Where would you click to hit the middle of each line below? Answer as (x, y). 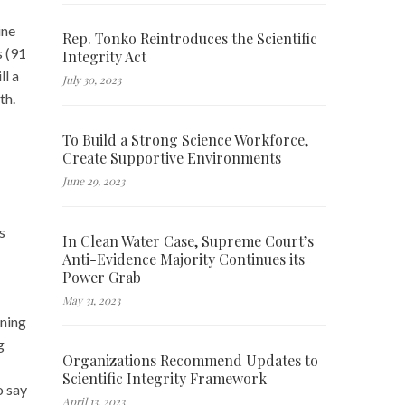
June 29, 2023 (93, 180)
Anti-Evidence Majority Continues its (183, 259)
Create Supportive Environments (171, 157)
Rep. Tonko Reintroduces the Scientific (189, 38)
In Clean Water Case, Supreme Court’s (188, 240)
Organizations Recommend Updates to (190, 360)
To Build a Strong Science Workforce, (185, 139)
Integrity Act (104, 56)
